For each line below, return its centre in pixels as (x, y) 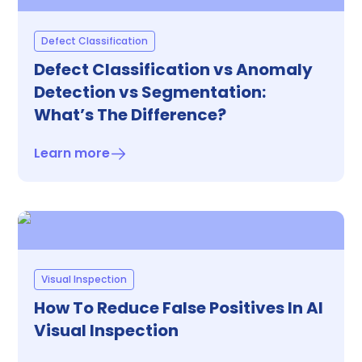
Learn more (72, 153)
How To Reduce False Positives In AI (179, 308)
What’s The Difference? (130, 115)
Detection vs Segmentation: (150, 92)
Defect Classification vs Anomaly (173, 69)
